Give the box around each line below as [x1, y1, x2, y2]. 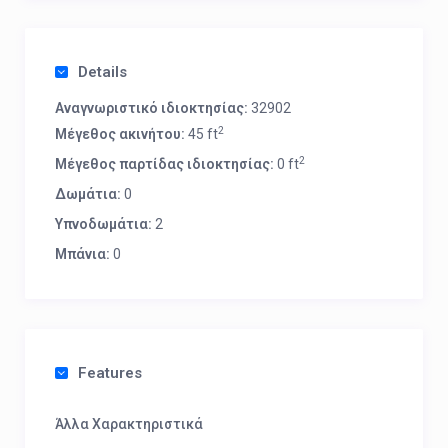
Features [78, 364, 142, 382]
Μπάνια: [55, 246, 110, 262]
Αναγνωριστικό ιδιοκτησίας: [55, 100, 248, 116]
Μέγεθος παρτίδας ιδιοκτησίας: [55, 156, 274, 172]
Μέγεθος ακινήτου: [55, 126, 185, 142]
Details [78, 63, 127, 81]
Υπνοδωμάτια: [55, 216, 152, 232]
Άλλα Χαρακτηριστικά [55, 416, 203, 432]
